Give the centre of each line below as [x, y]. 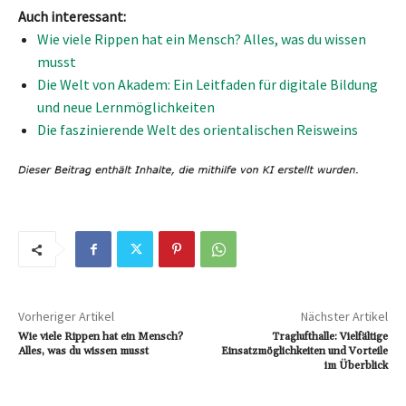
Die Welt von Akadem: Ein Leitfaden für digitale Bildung [208, 84]
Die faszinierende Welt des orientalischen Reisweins [198, 129]
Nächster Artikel [344, 316]
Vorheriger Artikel [66, 316]
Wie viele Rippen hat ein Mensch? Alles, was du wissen [202, 39]
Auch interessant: [72, 16]
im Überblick [356, 366]
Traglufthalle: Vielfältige [329, 337]
